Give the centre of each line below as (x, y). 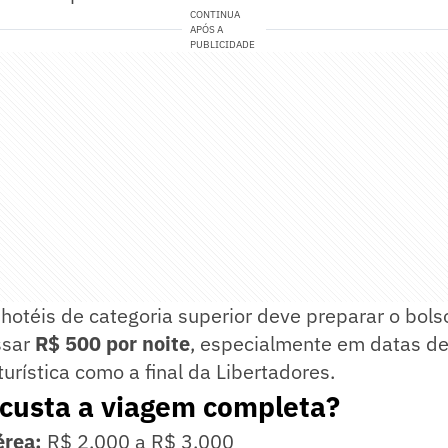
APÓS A (207, 30)
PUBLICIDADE (223, 45)
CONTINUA (215, 15)
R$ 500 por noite (112, 344)
